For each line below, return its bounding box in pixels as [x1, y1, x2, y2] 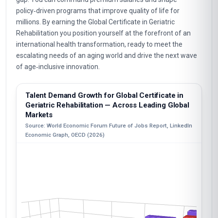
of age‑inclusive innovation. [16, 63, 100, 71]
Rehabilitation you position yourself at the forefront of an [16, 29, 191, 37]
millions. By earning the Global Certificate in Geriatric [16, 18, 175, 26]
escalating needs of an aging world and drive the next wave [16, 52, 197, 59]
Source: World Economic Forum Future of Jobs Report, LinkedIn [25, 122, 192, 129]
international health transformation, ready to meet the [16, 40, 182, 48]
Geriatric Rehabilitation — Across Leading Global [25, 101, 189, 109]
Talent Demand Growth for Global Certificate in [25, 91, 184, 100]
